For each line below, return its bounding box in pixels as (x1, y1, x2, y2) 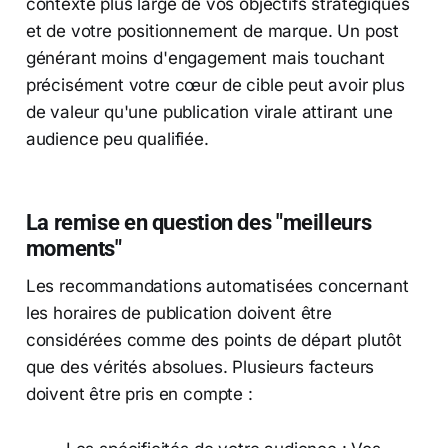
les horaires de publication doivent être (25, 302, 332, 323)
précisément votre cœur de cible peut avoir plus (25, 74, 405, 95)
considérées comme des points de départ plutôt (25, 329, 403, 350)
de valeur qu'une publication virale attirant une (25, 101, 393, 122)
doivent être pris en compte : (25, 383, 253, 404)
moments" (25, 234, 122, 261)
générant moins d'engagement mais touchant (25, 47, 385, 68)
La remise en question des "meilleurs (25, 208, 372, 235)
